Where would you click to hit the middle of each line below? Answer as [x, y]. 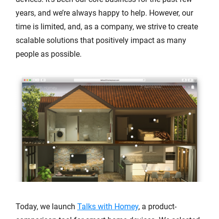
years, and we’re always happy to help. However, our [104, 13]
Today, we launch [46, 206]
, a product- [157, 206]
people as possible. [49, 54]
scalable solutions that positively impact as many [101, 40]
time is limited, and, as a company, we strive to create [107, 27]
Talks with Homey [108, 206]
